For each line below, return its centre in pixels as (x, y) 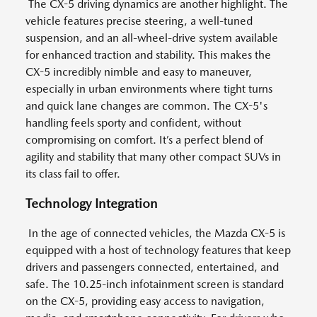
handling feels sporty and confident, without (133, 123)
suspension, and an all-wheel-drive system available (152, 38)
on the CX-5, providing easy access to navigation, (145, 301)
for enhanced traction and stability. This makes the (148, 55)
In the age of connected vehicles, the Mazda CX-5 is (155, 233)
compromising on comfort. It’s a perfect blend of (144, 140)
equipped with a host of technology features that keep (158, 250)
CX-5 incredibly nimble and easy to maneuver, (139, 72)
